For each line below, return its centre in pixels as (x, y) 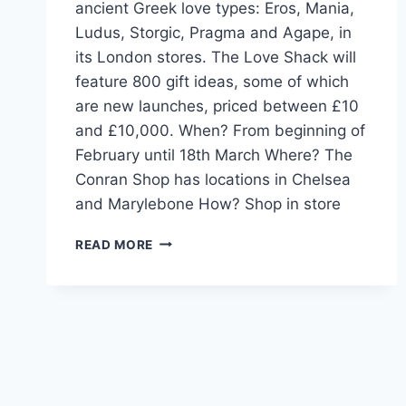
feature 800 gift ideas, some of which (212, 81)
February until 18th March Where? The (214, 155)
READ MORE (115, 244)
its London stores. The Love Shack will (216, 57)
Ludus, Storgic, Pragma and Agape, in (213, 32)
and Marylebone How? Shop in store (208, 203)
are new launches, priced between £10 (217, 106)
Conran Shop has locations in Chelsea (213, 179)
